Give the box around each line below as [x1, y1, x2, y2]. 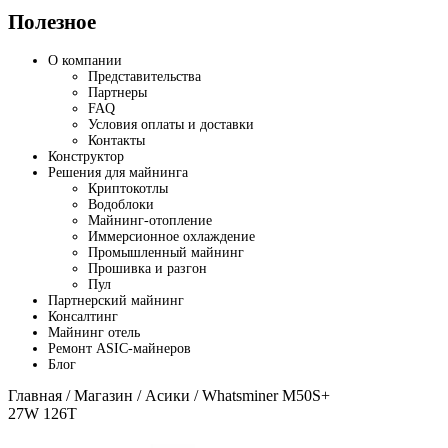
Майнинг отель [48, 324, 140, 340]
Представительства [88, 68, 201, 84]
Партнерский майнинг [48, 292, 184, 308]
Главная [8, 386, 62, 404]
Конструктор [48, 148, 124, 164]
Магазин [74, 386, 133, 404]
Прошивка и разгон [88, 260, 207, 276]
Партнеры [88, 84, 147, 100]
